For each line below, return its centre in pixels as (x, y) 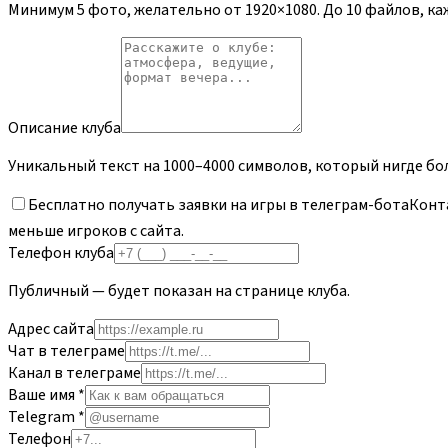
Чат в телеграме (66, 351)
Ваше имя (41, 395)
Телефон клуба (61, 253)
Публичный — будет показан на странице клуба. (179, 291)
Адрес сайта (51, 329)
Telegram (41, 417)
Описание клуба (64, 128)
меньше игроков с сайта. (96, 231)
